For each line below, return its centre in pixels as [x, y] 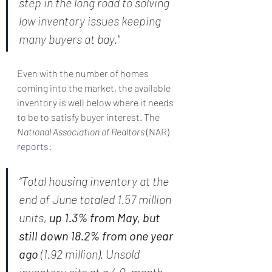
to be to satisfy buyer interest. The [89, 117]
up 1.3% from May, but [106, 217]
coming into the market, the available [95, 88]
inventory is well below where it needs [96, 102]
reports [33, 146]
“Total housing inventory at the [95, 181]
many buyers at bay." [69, 39]
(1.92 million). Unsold [90, 254]
